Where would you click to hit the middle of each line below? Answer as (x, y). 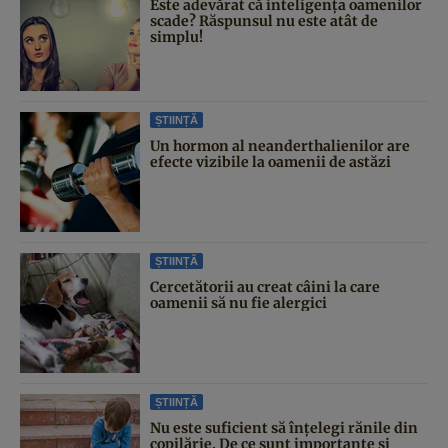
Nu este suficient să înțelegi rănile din (284, 427)
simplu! (176, 36)
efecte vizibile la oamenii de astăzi (270, 161)
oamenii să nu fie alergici (238, 302)
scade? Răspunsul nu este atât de (264, 20)
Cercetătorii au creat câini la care (265, 286)
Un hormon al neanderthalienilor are (280, 145)
